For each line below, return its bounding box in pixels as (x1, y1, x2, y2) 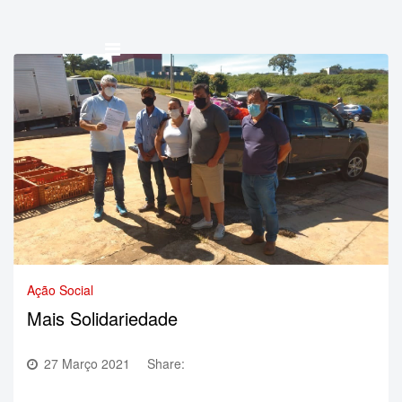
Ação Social (27, 280, 93, 299)
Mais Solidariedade (27, 304, 178, 331)
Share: (147, 354, 185, 372)
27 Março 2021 (44, 354, 130, 372)
